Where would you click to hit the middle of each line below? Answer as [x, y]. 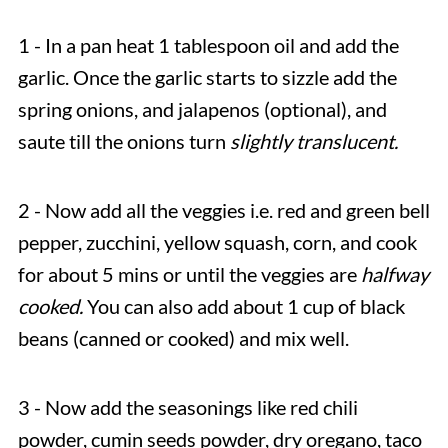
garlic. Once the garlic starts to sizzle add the [207, 76]
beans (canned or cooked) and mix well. [183, 337]
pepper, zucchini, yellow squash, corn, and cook [217, 241]
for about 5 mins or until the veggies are [189, 273]
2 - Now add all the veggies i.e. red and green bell [223, 209]
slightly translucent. [313, 140]
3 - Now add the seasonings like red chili [187, 406]
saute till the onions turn [123, 140]
